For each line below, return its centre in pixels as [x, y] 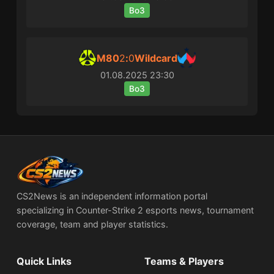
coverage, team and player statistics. [93, 224]
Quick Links [44, 261]
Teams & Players [184, 261]
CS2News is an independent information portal [112, 196]
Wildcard [156, 58]
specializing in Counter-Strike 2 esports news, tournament [135, 210]
